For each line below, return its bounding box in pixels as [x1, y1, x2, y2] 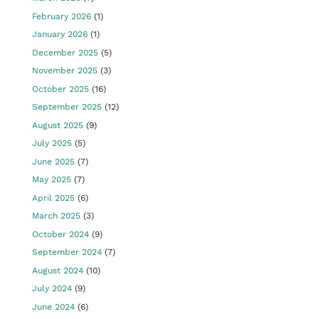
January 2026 [32, 29, 88, 39]
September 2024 [32, 247, 102, 257]
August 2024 [32, 265, 83, 276]
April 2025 [32, 192, 75, 203]
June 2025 [32, 156, 75, 167]
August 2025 [32, 120, 83, 130]
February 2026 [32, 11, 91, 21]
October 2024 [32, 229, 89, 239]
